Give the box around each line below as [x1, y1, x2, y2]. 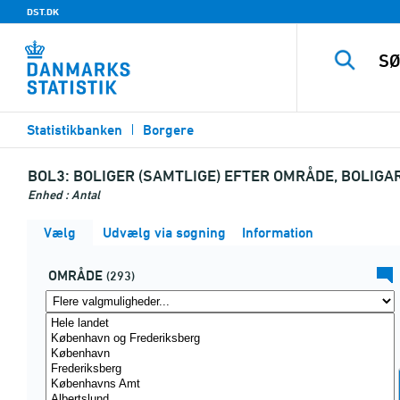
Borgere [143, 121, 194, 138]
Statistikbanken [27, 121, 122, 138]
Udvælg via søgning [99, 224, 226, 241]
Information [238, 224, 313, 241]
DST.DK [27, 5, 59, 18]
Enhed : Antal [28, 187, 100, 202]
